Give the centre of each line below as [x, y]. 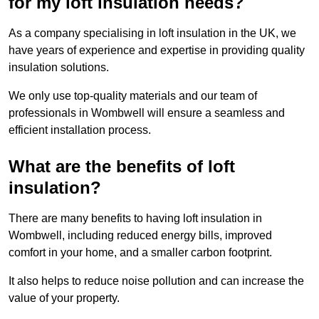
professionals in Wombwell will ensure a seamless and [147, 113]
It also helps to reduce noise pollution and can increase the [156, 281]
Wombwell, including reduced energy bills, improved [140, 236]
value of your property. [64, 298]
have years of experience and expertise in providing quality [157, 51]
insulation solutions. [59, 68]
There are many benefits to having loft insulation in [135, 219]
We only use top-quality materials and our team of [133, 96]
